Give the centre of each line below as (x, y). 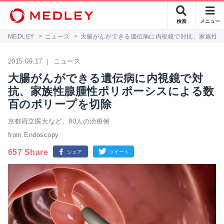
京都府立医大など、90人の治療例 (59, 121)
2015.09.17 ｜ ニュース (44, 61)
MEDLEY (21, 36)
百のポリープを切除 (60, 104)
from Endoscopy (33, 135)
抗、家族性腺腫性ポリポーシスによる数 (111, 91)
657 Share (28, 152)
